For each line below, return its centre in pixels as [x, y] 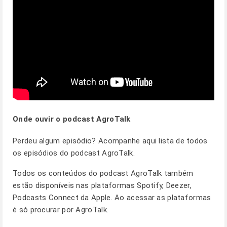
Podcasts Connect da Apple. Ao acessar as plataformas [112, 198]
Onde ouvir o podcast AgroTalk [73, 119]
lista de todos [182, 141]
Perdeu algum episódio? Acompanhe [77, 141]
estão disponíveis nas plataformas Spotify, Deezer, [102, 185]
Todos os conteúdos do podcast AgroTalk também [103, 173]
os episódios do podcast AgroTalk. [74, 153]
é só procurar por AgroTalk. [61, 210]
